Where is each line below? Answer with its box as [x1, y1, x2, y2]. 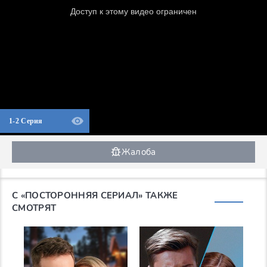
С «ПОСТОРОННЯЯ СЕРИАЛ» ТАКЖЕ [12, 190, 178, 202]
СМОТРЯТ [12, 202, 57, 215]
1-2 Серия [9, 117, 43, 126]
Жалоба [121, 145, 156, 158]
